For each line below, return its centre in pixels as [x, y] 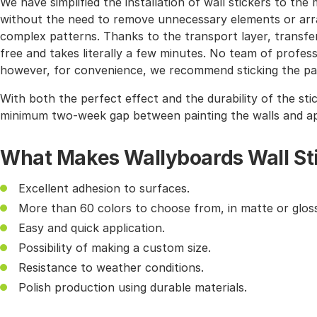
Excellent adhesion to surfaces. [104, 189]
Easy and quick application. [92, 228]
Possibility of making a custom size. [115, 248]
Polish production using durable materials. [133, 288]
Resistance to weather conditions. [111, 268]
